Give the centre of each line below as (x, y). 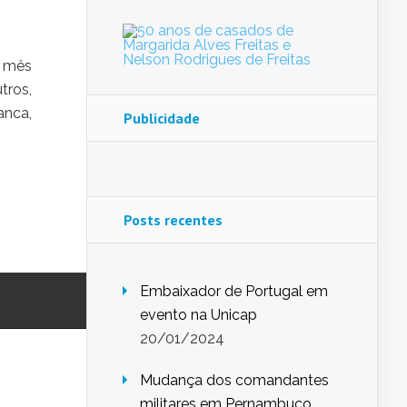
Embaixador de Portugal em (234, 292)
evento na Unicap (199, 315)
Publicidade (162, 119)
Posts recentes (173, 220)
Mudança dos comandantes (234, 381)
